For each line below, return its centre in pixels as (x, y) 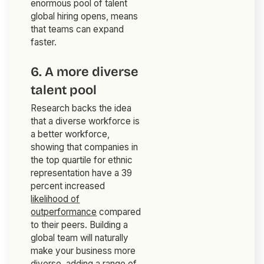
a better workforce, (70, 134)
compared (119, 212)
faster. (44, 42)
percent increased (68, 186)
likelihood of (55, 199)
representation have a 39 (82, 173)
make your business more (83, 251)
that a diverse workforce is (85, 121)
